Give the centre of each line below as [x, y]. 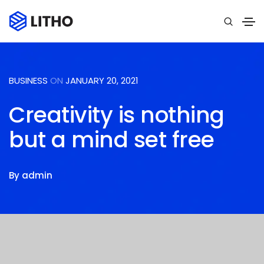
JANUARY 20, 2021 [102, 80]
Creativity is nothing [117, 115]
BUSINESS [28, 80]
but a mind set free [112, 140]
